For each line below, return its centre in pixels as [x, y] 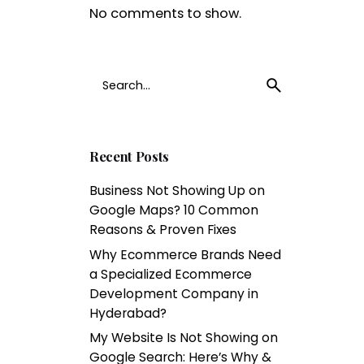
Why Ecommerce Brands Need [186, 254]
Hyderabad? [128, 313]
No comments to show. [166, 13]
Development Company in [174, 293]
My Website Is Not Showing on [184, 338]
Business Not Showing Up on [178, 190]
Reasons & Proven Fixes [163, 229]
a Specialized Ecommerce [171, 274]
